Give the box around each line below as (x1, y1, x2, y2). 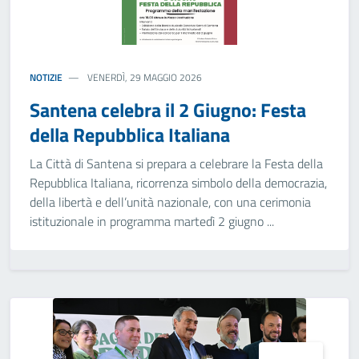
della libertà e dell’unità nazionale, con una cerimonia (30, 192, 311, 212)
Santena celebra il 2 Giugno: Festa (30, 95, 306, 124)
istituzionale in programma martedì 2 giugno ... (30, 212, 274, 231)
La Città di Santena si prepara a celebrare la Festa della (30, 154, 323, 173)
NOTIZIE (30, 70, 63, 85)
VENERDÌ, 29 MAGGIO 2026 (85, 70, 203, 85)
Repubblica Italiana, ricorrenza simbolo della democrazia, (30, 173, 327, 192)
